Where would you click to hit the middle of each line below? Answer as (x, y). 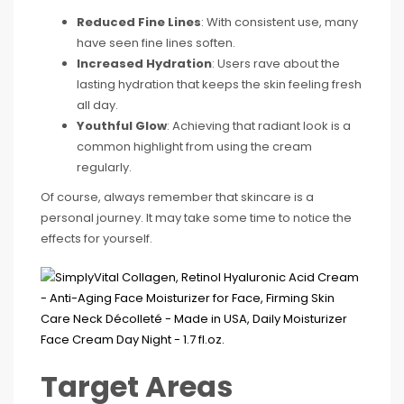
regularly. (104, 167)
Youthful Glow (122, 125)
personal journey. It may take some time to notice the (196, 217)
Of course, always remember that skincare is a (177, 197)
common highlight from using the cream (194, 146)
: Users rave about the (276, 63)
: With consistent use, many (280, 22)
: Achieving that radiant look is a (259, 125)
